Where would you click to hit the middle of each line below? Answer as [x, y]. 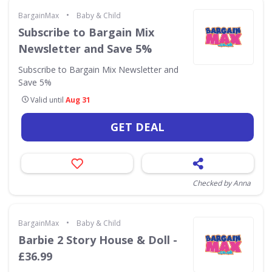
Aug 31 [78, 100]
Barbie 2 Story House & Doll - [98, 240]
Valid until [47, 100]
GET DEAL [138, 127]
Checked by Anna [222, 183]
